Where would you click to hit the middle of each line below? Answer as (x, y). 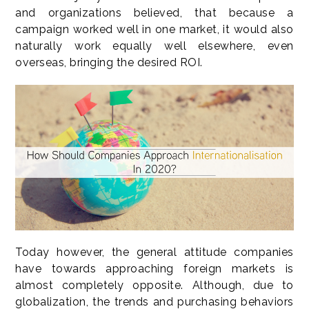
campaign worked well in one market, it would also (154, 29)
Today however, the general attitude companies (154, 252)
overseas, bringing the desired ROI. (109, 62)
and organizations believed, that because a (154, 13)
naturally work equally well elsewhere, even (154, 46)
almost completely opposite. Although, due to (154, 286)
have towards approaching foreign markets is (154, 269)
